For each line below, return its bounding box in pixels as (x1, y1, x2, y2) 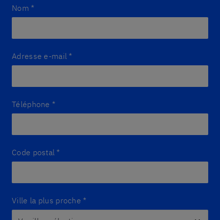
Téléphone (12, 99, 50, 109)
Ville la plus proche (12, 195, 81, 205)
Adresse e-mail (12, 51, 67, 61)
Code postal (12, 147, 55, 157)
